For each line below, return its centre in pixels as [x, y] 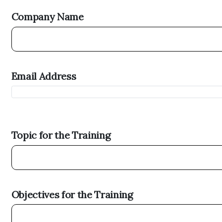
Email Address [44, 76]
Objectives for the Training [72, 194]
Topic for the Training [61, 135]
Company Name [47, 17]
